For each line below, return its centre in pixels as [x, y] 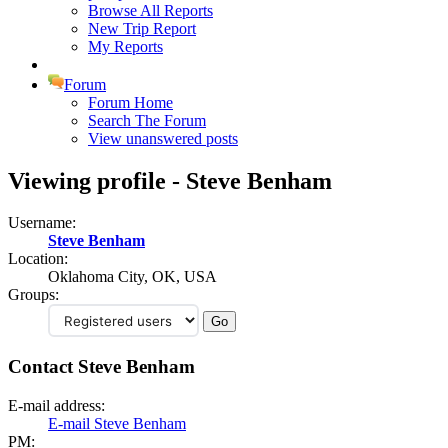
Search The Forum [147, 120]
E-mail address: [56, 405]
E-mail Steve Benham [117, 423]
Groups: [33, 295]
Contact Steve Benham [101, 367]
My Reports [125, 46]
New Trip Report [142, 28]
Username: [42, 223]
